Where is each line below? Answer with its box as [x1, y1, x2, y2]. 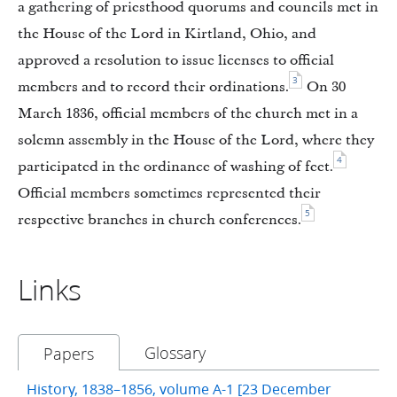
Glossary [144, 341, 206, 365]
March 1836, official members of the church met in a [18, 104, 358, 124]
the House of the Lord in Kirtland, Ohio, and [18, 24, 316, 44]
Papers [43, 342, 94, 366]
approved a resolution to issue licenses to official [18, 51, 334, 71]
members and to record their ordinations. [18, 77, 289, 97]
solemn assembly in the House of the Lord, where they [18, 130, 374, 151]
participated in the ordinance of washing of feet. [18, 157, 333, 177]
